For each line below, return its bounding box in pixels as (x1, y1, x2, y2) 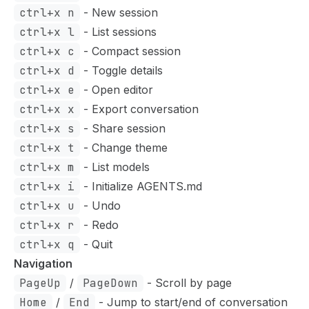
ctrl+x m (19, 159, 74, 175)
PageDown (83, 275, 138, 290)
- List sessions (80, 24, 157, 39)
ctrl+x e (19, 82, 74, 97)
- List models (80, 159, 150, 174)
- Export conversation (80, 101, 199, 116)
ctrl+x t (19, 140, 74, 155)
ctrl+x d (19, 63, 74, 78)
